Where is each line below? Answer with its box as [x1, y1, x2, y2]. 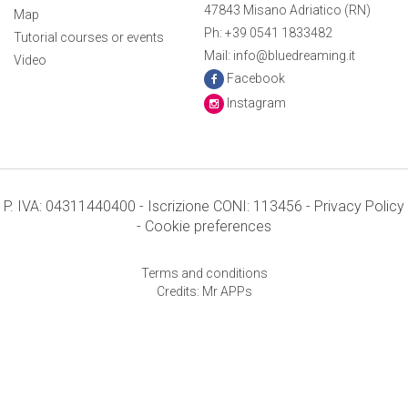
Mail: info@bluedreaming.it [204, 48, 355, 63]
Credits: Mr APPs [156, 284, 252, 299]
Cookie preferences [145, 218, 271, 235]
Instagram [227, 96, 286, 110]
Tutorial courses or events [14, 30, 164, 45]
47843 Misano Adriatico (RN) [204, 3, 371, 17]
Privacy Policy [314, 198, 404, 215]
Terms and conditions [140, 266, 268, 280]
